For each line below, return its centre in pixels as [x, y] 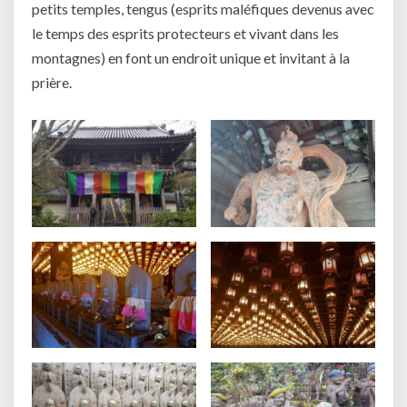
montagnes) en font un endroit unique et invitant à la [191, 57]
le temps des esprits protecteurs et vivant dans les [185, 33]
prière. [52, 82]
